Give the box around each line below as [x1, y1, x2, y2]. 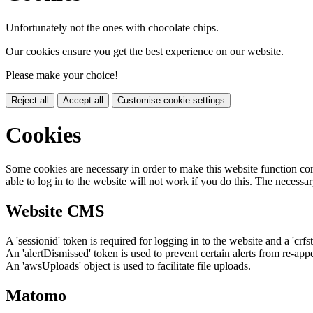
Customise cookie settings [117, 94, 225, 105]
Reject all [11, 94, 49, 105]
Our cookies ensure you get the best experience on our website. [6, 45, 284, 57]
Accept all [63, 94, 103, 105]
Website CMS [6, 202, 104, 221]
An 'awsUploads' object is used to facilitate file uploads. [6, 260, 251, 272]
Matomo [6, 286, 66, 305]
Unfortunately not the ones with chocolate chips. [6, 21, 219, 34]
